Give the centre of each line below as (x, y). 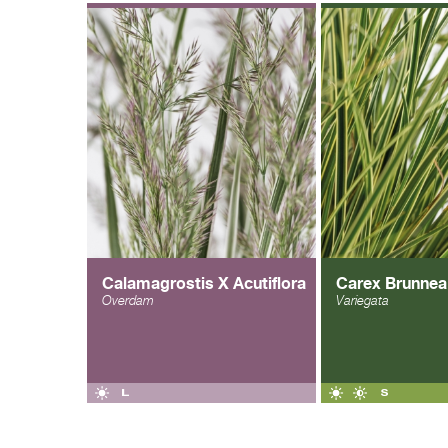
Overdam (128, 300)
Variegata (362, 300)
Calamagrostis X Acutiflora (204, 283)
